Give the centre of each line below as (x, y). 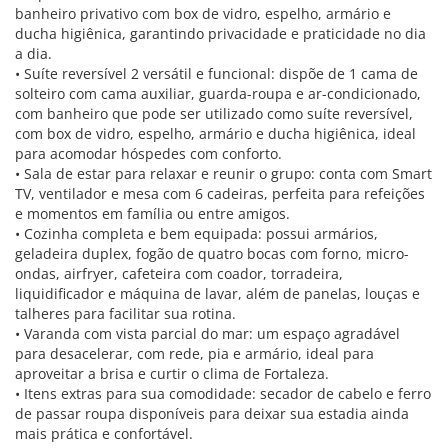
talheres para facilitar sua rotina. (125, 313)
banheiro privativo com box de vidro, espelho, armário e (203, 13)
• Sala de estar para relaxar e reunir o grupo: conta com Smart (223, 173)
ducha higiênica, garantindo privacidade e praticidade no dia (220, 33)
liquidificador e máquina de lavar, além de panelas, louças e (217, 293)
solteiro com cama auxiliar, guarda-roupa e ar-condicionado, (218, 93)
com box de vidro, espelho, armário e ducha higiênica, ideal (215, 133)
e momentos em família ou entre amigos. (152, 213)
